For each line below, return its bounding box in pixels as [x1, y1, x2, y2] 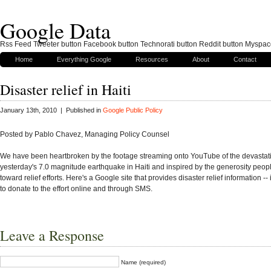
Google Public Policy [103, 106, 163, 114]
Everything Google [57, 56, 111, 63]
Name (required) [121, 258, 166, 266]
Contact [233, 56, 256, 63]
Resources [135, 56, 168, 63]
